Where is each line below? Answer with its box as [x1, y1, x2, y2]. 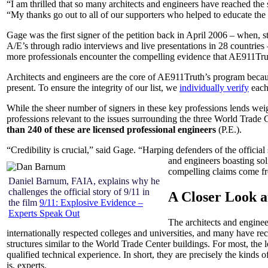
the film [8, 197, 39, 208]
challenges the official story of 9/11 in [8, 186, 150, 197]
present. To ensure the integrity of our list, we [7, 82, 179, 93]
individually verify [179, 82, 249, 93]
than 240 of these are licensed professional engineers [7, 124, 216, 135]
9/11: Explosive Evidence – [39, 197, 143, 208]
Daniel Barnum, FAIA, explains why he [8, 175, 160, 186]
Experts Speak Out [8, 208, 80, 218]
